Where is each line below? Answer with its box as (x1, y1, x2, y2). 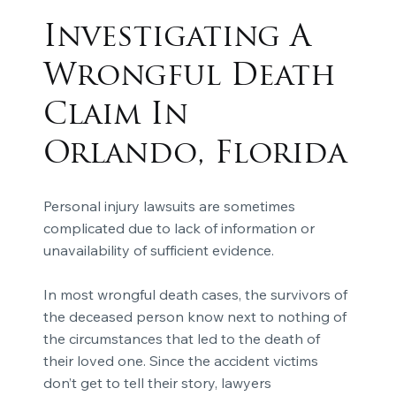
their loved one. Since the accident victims (42, 352, 318, 370)
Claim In (42, 101, 188, 133)
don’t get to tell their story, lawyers (42, 374, 271, 392)
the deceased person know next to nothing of (42, 308, 346, 326)
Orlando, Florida (42, 140, 346, 171)
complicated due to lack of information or (42, 219, 315, 238)
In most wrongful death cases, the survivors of (42, 286, 347, 304)
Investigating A (42, 23, 311, 55)
